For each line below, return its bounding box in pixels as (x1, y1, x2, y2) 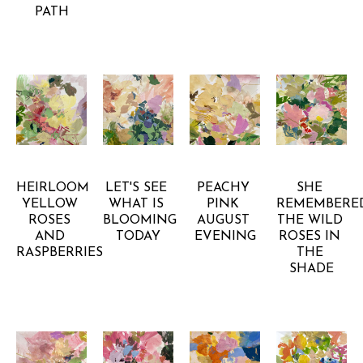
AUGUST (196, 213, 250, 227)
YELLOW (21, 197, 78, 211)
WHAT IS (109, 197, 164, 211)
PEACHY (196, 181, 250, 194)
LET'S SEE (105, 181, 167, 194)
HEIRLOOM (16, 181, 89, 194)
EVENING (194, 229, 256, 243)
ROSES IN (279, 229, 340, 243)
